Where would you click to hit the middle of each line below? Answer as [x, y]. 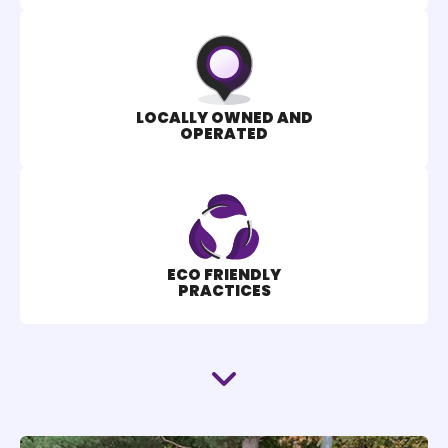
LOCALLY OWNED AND [224, 118]
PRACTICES [224, 291]
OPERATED [224, 134]
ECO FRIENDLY [224, 275]
